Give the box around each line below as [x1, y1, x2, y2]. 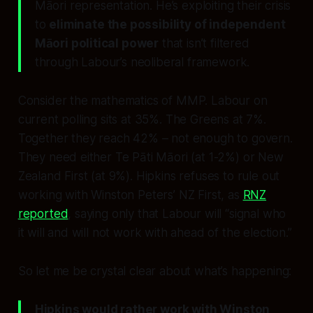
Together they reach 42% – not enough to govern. [17, 131, 293, 145]
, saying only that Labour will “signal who [68, 207, 286, 221]
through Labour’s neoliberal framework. [34, 55, 250, 69]
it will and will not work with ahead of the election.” [17, 226, 292, 240]
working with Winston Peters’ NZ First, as [17, 188, 243, 202]
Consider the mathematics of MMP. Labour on [17, 94, 268, 108]
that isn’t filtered [159, 36, 249, 50]
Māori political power [34, 36, 159, 50]
